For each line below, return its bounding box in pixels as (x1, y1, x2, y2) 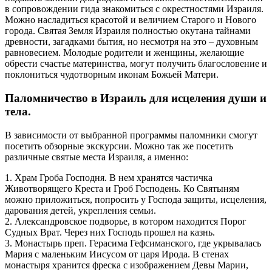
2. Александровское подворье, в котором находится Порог (5, 216, 246, 226)
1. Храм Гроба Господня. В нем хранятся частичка (5, 172, 212, 183)
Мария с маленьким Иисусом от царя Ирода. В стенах (5, 248, 229, 259)
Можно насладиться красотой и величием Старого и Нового (5, 15, 256, 25)
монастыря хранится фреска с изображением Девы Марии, (5, 259, 248, 270)
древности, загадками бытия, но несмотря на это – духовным (5, 36, 258, 47)
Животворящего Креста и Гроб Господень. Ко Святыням (5, 183, 239, 194)
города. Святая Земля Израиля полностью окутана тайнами (5, 25, 251, 36)
